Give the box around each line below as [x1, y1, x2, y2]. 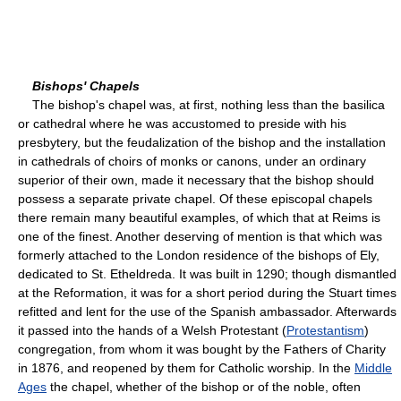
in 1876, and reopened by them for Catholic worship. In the [18, 360, 354, 375]
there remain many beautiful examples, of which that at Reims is [18, 209, 380, 225]
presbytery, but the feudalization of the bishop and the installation [18, 134, 386, 149]
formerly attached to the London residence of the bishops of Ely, [18, 247, 380, 262]
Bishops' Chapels [32, 78, 140, 93]
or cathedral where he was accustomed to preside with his [18, 115, 346, 131]
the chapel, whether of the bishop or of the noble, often [47, 379, 361, 394]
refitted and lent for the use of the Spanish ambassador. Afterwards [18, 303, 397, 319]
